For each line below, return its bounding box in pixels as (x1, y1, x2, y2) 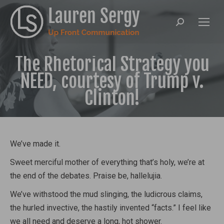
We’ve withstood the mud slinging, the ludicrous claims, (10, 189, 202, 199)
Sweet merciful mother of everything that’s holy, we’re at (10, 157, 204, 167)
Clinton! (84, 87, 140, 109)
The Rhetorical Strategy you (14, 53, 209, 75)
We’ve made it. (10, 139, 60, 148)
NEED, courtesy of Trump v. (20, 70, 204, 92)
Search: (175, 19, 201, 29)
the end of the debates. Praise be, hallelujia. (10, 171, 162, 180)
